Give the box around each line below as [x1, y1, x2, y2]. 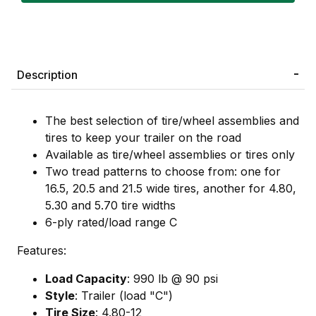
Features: [17, 243, 66, 257]
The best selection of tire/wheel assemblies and [45, 113, 299, 128]
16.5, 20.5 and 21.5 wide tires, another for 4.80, [45, 181, 296, 195]
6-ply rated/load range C [45, 214, 177, 229]
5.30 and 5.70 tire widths [45, 197, 176, 212]
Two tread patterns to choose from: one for [45, 164, 281, 178]
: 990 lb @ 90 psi [127, 271, 218, 286]
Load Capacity [45, 271, 127, 286]
